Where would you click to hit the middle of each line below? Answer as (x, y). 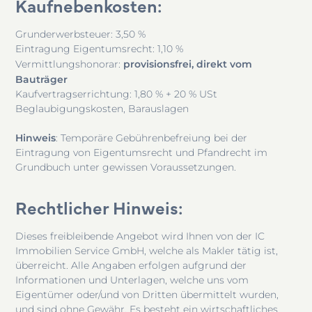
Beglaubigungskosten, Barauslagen (102, 108)
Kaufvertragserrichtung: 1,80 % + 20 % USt (117, 94)
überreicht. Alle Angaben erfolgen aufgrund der (131, 265)
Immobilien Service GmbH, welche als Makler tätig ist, (147, 250)
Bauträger (42, 79)
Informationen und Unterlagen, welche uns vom (132, 280)
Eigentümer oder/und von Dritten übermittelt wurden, (147, 294)
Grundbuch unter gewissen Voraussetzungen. (126, 167)
